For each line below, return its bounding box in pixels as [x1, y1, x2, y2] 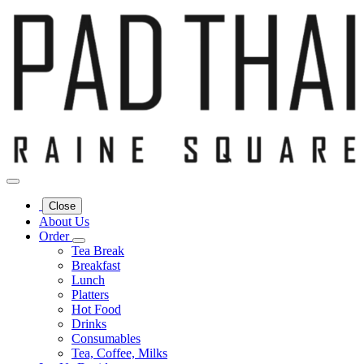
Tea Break [71, 244, 124, 258]
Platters [71, 288, 109, 302]
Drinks [71, 317, 106, 331]
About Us [39, 214, 89, 229]
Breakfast [71, 258, 120, 273]
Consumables [71, 331, 141, 346]
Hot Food [71, 302, 121, 317]
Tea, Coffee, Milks [71, 346, 167, 361]
